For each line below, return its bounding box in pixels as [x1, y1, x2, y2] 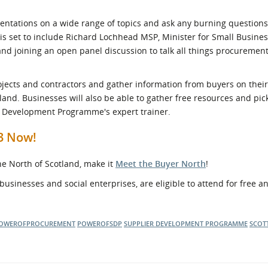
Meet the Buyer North [115, 158, 206, 169]
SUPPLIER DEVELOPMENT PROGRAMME [124, 219, 248, 228]
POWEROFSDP [77, 219, 122, 228]
